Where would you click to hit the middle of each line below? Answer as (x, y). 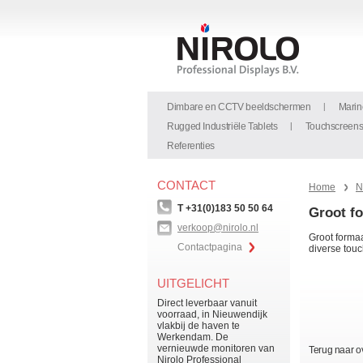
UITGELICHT (193, 283)
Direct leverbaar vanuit (207, 303)
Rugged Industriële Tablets (222, 126)
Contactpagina (210, 247)
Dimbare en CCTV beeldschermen (239, 107)
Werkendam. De (193, 337)
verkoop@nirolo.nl (218, 228)
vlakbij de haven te (199, 326)
